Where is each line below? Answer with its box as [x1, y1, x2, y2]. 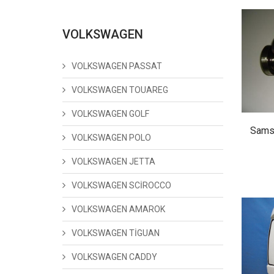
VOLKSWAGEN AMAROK [72, 204, 165, 214]
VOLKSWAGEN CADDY [72, 252, 157, 262]
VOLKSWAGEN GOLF [72, 109, 149, 119]
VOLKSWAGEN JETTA [72, 157, 155, 166]
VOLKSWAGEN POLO [72, 133, 151, 143]
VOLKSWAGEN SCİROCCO [72, 180, 171, 190]
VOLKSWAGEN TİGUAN [72, 228, 160, 238]
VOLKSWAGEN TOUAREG [72, 85, 168, 95]
